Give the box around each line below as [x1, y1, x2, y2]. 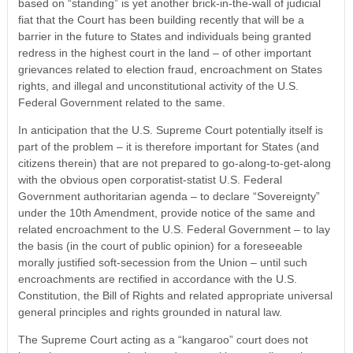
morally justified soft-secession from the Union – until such [17, 256, 307, 269]
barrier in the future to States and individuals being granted [17, 30, 311, 43]
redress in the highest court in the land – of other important [17, 46, 311, 60]
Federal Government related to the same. [17, 96, 225, 110]
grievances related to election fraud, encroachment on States [17, 63, 322, 76]
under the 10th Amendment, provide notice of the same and [17, 206, 315, 220]
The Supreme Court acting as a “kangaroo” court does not [17, 333, 308, 347]
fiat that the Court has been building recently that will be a [17, 13, 304, 27]
